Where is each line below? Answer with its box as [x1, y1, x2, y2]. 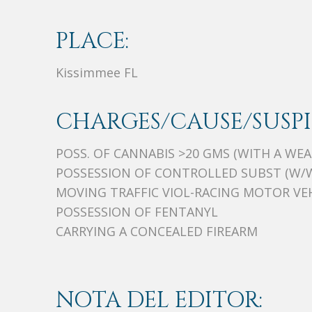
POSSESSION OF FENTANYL [56, 203, 218, 221]
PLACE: [56, 26, 129, 57]
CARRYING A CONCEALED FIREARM [56, 223, 258, 240]
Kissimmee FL [56, 64, 138, 81]
